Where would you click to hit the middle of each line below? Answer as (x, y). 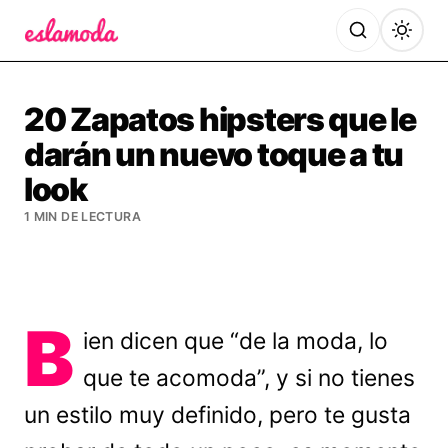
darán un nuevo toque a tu (213, 154)
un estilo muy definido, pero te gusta (217, 415)
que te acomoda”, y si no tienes (249, 378)
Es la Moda (67, 55)
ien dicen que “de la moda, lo (236, 341)
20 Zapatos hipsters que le (220, 119)
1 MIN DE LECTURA (82, 216)
